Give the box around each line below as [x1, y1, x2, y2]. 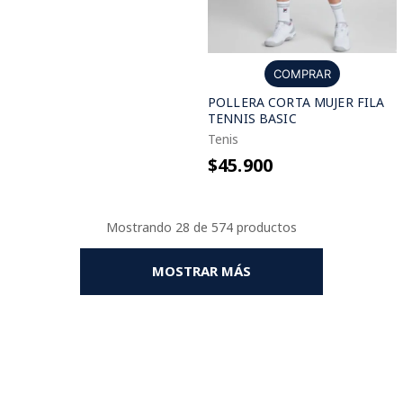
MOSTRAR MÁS [152, 261, 251, 280]
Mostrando [106, 219, 175, 236]
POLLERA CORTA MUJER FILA [208, 94, 385, 111]
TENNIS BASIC [208, 110, 297, 127]
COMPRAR [273, 67, 331, 81]
